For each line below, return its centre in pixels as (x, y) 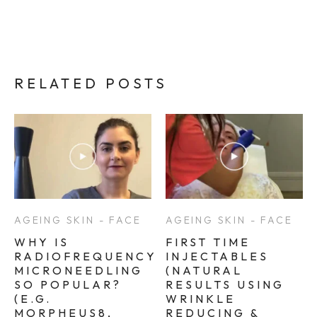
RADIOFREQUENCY (86, 256)
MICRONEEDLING (79, 270)
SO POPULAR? (68, 284)
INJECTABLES (217, 256)
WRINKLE (201, 299)
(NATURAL (204, 270)
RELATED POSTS (91, 83)
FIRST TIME (208, 242)
